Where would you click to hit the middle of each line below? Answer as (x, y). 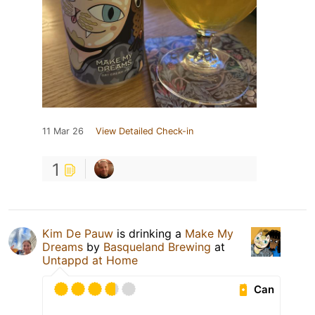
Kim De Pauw (78, 234)
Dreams (63, 247)
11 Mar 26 (63, 131)
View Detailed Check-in (144, 131)
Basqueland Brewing (157, 247)
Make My (209, 234)
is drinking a (149, 234)
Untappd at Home (90, 261)
